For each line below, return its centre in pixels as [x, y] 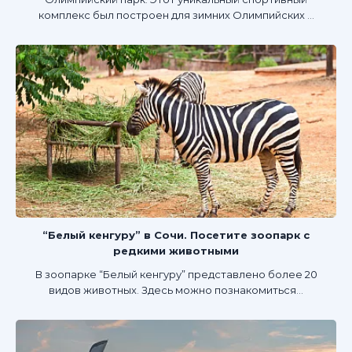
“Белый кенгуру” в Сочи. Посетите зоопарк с [176, 235]
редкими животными [176, 250]
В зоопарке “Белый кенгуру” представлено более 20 [176, 274]
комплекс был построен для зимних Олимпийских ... [176, 15]
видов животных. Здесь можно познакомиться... [176, 290]
